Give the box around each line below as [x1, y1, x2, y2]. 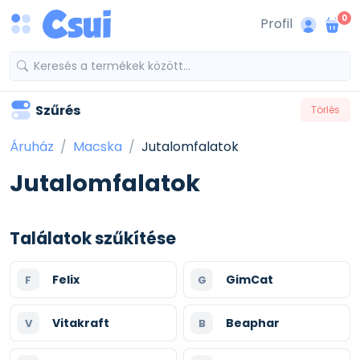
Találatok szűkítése [10, 227, 176, 250]
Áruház [10, 137, 54, 156]
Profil [260, 14, 292, 34]
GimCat [226, 272, 273, 288]
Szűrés [35, 100, 80, 120]
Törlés [311, 103, 340, 117]
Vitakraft [52, 315, 109, 331]
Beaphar [226, 315, 280, 331]
